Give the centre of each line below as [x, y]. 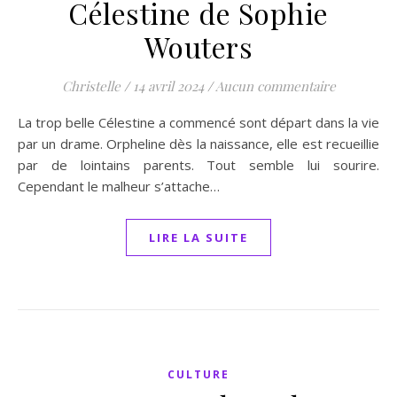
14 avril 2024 [168, 86]
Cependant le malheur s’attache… [119, 186]
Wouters [198, 47]
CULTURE [198, 374]
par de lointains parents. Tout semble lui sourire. [198, 165]
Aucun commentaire [275, 86]
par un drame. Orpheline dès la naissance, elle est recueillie [198, 144]
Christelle [91, 86]
